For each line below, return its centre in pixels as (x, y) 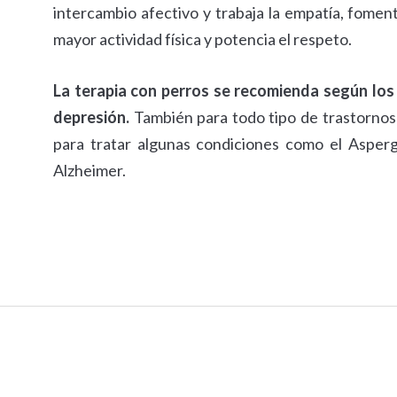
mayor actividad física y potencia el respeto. (202, 39)
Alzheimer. (90, 171)
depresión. (91, 117)
